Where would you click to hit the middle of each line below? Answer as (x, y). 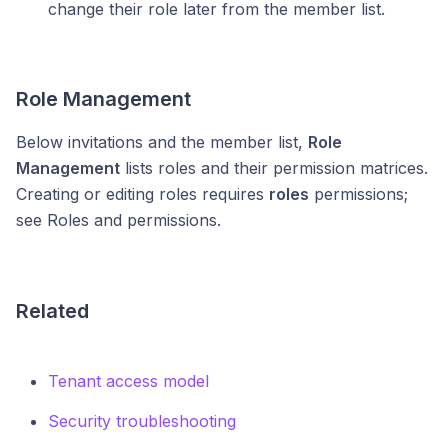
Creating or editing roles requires (142, 194)
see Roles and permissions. (118, 220)
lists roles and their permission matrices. (274, 168)
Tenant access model (128, 381)
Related (52, 311)
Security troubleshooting (142, 421)
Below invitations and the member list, (162, 142)
